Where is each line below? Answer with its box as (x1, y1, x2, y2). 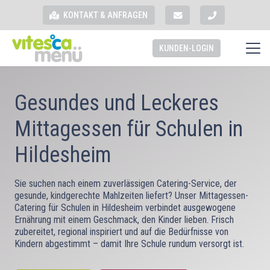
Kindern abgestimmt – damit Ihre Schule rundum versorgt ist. (14, 238, 246, 250)
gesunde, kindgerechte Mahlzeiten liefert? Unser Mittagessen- (14, 190, 248, 201)
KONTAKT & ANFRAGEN (63, 10, 148, 20)
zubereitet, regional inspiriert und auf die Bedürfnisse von (14, 226, 228, 237)
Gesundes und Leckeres (14, 90, 219, 116)
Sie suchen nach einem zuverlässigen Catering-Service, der (14, 178, 237, 189)
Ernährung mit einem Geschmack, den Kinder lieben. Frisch (14, 214, 234, 225)
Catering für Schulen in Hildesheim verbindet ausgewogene (14, 202, 236, 213)
